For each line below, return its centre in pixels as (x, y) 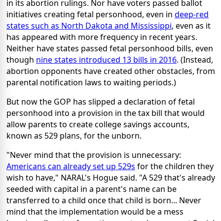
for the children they (174, 166)
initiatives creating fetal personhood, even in (91, 14)
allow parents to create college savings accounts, (98, 124)
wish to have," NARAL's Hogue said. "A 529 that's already (111, 177)
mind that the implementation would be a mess (95, 211)
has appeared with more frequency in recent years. (102, 37)
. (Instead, (195, 59)
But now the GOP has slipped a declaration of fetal (101, 101)
